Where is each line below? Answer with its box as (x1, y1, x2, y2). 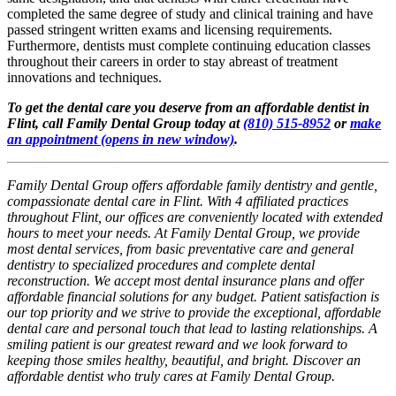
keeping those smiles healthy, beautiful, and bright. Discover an (7, 353, 361, 369)
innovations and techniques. (7, 70, 162, 86)
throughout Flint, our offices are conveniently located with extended (7, 209, 383, 225)
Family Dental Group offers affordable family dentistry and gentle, (7, 178, 377, 194)
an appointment (7, 132, 97, 148)
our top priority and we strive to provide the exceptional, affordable (7, 305, 381, 321)
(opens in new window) (97, 132, 234, 148)
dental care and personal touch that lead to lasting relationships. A (7, 321, 377, 337)
